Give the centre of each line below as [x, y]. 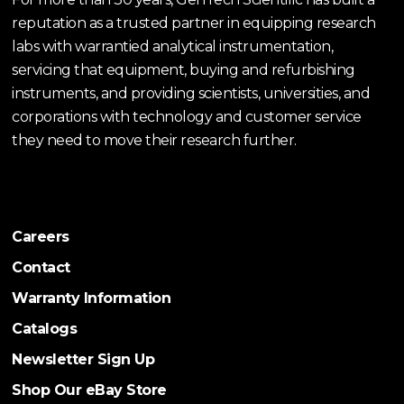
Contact [41, 267]
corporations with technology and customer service [187, 117]
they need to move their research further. [154, 140]
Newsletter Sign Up [83, 359]
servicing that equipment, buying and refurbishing [184, 70]
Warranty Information [92, 298]
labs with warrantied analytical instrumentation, [173, 46]
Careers [41, 237]
